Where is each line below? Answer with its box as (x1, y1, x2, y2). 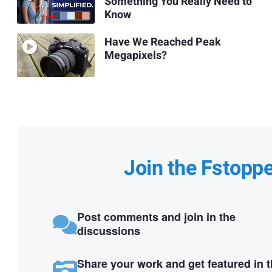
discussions (76, 223, 140, 239)
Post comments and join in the (76, 209, 236, 225)
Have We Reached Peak (104, 33, 221, 50)
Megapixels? (104, 47, 167, 64)
